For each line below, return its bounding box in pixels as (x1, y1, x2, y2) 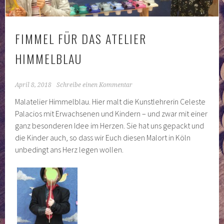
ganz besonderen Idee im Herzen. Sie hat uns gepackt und (15, 120, 204, 131)
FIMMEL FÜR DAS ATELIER (15, 29, 147, 48)
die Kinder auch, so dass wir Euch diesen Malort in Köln (15, 132, 191, 143)
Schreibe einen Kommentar (56, 81, 133, 89)
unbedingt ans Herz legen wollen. (15, 144, 124, 155)
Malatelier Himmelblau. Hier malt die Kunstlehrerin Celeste (15, 96, 206, 107)
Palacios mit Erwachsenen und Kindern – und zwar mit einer (15, 108, 208, 119)
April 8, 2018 (15, 81, 52, 89)
